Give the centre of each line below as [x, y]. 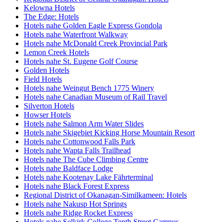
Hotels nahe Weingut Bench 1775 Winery [89, 88]
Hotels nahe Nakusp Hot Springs [75, 204]
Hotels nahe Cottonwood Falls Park [80, 142]
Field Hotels [43, 79]
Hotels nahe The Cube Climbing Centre [86, 160]
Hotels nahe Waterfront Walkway [76, 35]
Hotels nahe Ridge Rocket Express [78, 213]
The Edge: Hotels [51, 17]
